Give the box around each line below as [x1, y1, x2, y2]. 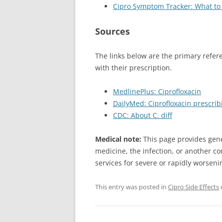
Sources [95, 25, 130, 37]
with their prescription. [95, 63, 172, 72]
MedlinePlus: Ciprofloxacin [113, 87, 201, 96]
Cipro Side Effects [168, 182, 219, 191]
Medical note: [95, 134, 141, 144]
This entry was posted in [95, 182, 168, 191]
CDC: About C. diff [113, 111, 172, 120]
